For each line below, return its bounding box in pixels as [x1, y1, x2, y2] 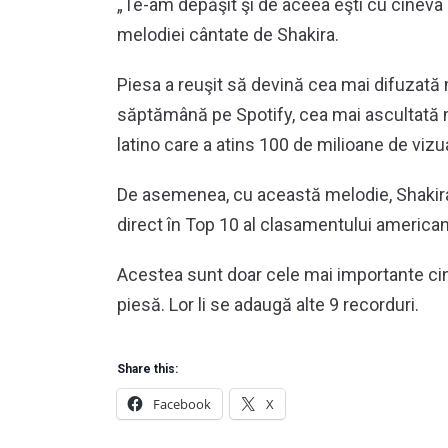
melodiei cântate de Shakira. [117, 23, 343, 45]
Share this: [117, 361, 178, 376]
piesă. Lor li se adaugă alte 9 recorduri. [117, 293, 419, 315]
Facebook [153, 394, 211, 413]
